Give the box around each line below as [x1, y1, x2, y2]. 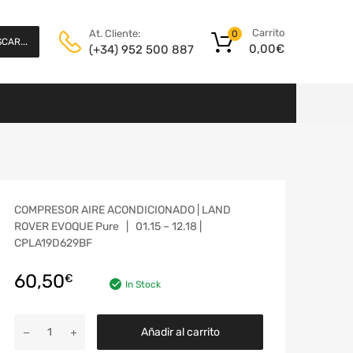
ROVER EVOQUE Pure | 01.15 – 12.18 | [14, 219, 202, 233]
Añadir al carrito [140, 325, 220, 339]
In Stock [125, 278, 161, 290]
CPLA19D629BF [14, 236, 92, 250]
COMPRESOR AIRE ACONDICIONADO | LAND [14, 203, 231, 217]
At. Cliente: [89, 27, 140, 39]
